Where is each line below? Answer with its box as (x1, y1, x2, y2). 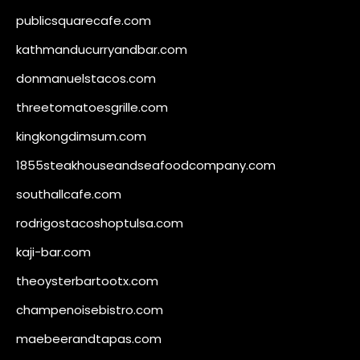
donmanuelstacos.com (16, 69, 156, 87)
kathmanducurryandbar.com (16, 40, 187, 58)
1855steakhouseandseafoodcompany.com (16, 156, 276, 174)
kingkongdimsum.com (16, 127, 146, 145)
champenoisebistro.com (16, 301, 163, 318)
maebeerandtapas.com (16, 329, 162, 347)
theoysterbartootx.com (16, 272, 158, 289)
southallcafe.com (16, 185, 121, 202)
